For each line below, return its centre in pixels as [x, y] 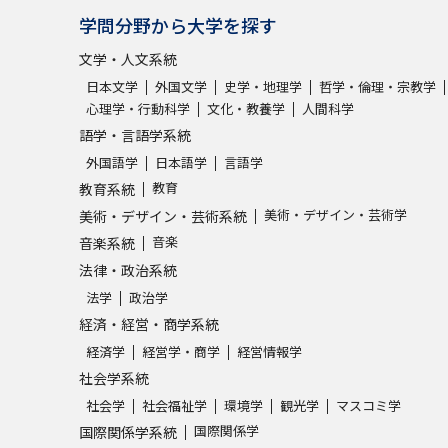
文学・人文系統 [128, 58]
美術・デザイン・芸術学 [335, 214]
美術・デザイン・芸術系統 [163, 215]
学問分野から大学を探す [178, 24]
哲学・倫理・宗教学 [377, 86]
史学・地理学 [263, 86]
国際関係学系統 [128, 431]
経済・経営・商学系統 [149, 323]
